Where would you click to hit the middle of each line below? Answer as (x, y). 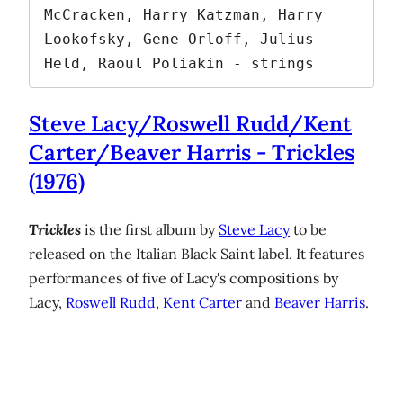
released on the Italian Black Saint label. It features (197, 253)
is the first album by (150, 229)
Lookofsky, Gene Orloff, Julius (179, 40)
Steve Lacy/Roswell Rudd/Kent (190, 123)
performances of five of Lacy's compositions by (184, 278)
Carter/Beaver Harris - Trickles (192, 152)
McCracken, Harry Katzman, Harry (184, 15)
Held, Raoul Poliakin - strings (179, 64)
